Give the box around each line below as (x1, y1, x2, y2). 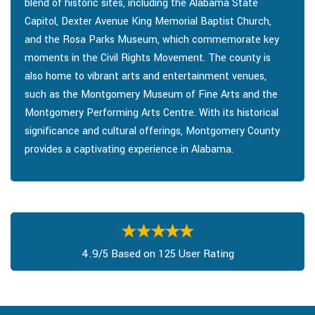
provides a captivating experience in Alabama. (25, 142, 233, 157)
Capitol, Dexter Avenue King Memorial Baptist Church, (25, 14, 271, 30)
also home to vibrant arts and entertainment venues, (25, 69, 266, 84)
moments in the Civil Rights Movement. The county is (25, 51, 271, 66)
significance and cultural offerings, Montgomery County (25, 124, 280, 139)
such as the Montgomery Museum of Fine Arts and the (25, 87, 278, 103)
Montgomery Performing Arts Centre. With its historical (25, 105, 278, 121)
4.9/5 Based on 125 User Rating (81, 246, 234, 262)
